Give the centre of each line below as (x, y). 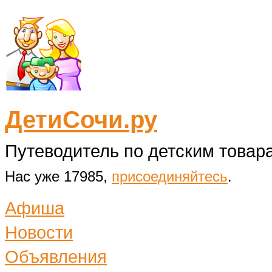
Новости (39, 232)
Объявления (56, 257)
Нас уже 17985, (58, 176)
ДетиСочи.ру (81, 120)
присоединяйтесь (170, 176)
